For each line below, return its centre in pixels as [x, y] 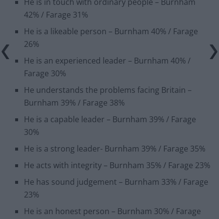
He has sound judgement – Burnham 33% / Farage [116, 182]
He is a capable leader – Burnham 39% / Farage [110, 119]
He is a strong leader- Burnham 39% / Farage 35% [115, 148]
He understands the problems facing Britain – [108, 90]
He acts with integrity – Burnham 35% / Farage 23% [117, 165]
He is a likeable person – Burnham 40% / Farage [111, 31]
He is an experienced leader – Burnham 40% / [108, 60]
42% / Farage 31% [56, 14]
